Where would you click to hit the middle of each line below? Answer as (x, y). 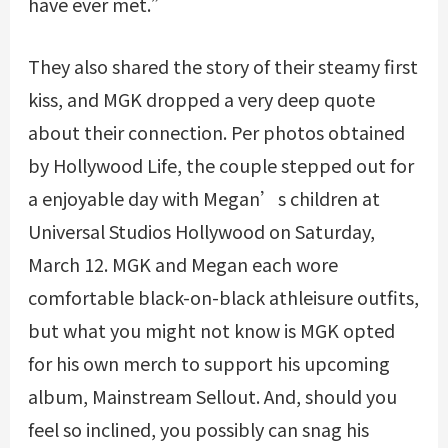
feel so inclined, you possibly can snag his (198, 429)
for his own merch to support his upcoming (208, 363)
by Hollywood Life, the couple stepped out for (220, 165)
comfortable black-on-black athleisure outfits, (223, 297)
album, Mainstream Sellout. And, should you (212, 396)
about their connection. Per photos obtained (216, 132)
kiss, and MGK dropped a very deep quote (201, 99)
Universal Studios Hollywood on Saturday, (201, 231)
